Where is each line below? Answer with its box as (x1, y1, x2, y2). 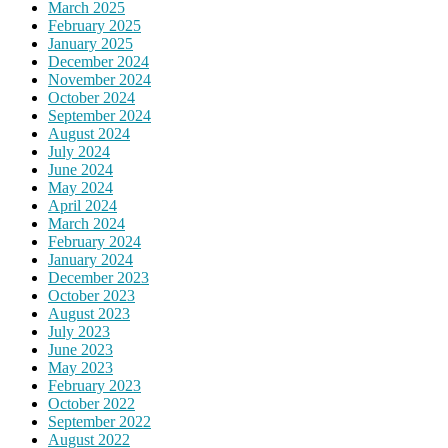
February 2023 (48, 377, 141, 395)
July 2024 (48, 143, 110, 161)
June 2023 (48, 341, 113, 359)
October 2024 (48, 89, 135, 107)
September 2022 (48, 413, 151, 431)
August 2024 (48, 125, 130, 143)
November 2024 (48, 71, 151, 89)
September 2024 (48, 107, 151, 125)
